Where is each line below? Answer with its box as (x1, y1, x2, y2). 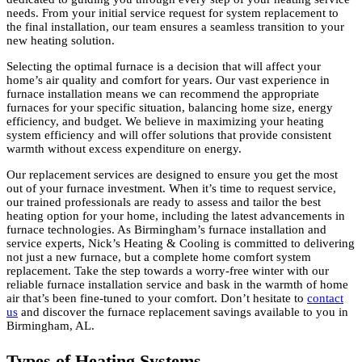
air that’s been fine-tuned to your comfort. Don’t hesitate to (6, 292, 307, 305)
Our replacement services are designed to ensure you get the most (6, 168, 338, 181)
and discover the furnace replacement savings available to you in (18, 305, 348, 318)
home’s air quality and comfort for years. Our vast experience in (6, 74, 330, 86)
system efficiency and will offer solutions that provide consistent (6, 128, 331, 141)
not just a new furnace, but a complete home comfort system (6, 250, 311, 263)
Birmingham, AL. (6, 319, 95, 332)
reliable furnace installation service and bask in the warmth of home (6, 278, 348, 291)
